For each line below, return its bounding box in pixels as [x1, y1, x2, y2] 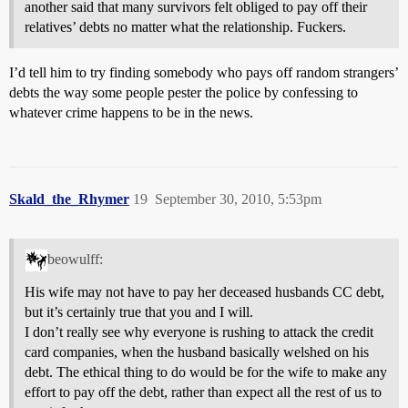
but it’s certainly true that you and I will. [25, 304, 253, 321]
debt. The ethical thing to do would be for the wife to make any [25, 364, 387, 381]
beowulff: [46, 251, 103, 268]
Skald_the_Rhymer [9, 190, 129, 207]
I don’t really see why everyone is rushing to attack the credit [25, 324, 373, 341]
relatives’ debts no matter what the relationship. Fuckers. [25, 18, 346, 35]
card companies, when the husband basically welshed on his [25, 344, 369, 361]
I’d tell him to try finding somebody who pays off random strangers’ [9, 64, 398, 80]
